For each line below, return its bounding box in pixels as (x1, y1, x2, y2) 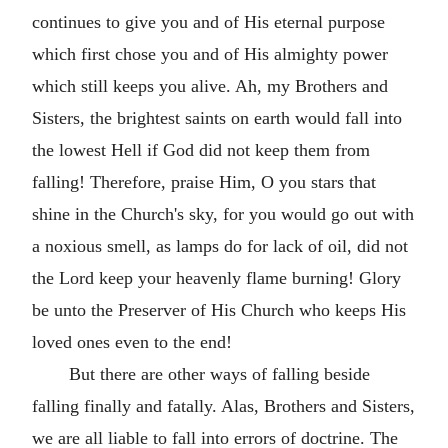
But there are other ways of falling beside (68, 364, 370, 384)
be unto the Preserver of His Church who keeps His (32, 300, 406, 320)
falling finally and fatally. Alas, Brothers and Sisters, (32, 396, 415, 416)
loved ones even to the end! (32, 332, 232, 352)
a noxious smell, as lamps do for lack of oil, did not (32, 236, 408, 256)
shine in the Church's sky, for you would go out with (32, 204, 414, 224)
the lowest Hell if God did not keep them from (32, 140, 370, 160)
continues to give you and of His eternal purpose (32, 12, 385, 32)
